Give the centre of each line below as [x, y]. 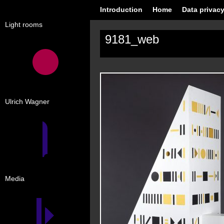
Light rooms [24, 24]
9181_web [132, 39]
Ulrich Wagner [27, 101]
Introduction [121, 9]
